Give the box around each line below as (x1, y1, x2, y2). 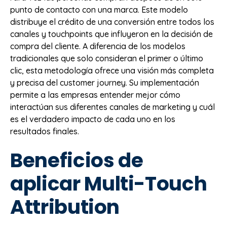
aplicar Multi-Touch (10, 169, 207, 198)
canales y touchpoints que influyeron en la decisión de (10, 29, 213, 40)
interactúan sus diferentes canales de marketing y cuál (10, 102, 215, 112)
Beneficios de (10, 146, 143, 174)
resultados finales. (10, 126, 79, 137)
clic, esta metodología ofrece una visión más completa (10, 65, 214, 76)
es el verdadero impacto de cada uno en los (10, 114, 175, 125)
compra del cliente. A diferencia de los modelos (10, 41, 185, 52)
